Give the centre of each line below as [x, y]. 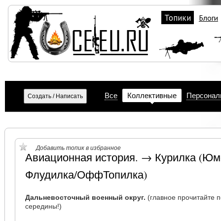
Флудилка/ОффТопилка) [86, 174]
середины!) [44, 206]
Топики [178, 18]
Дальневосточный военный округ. [86, 197]
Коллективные [152, 95]
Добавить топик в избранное [79, 148]
